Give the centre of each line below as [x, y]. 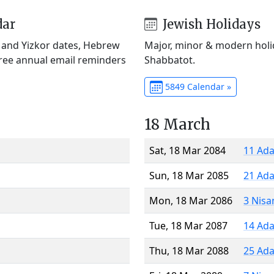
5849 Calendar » [197, 86]
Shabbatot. [170, 60]
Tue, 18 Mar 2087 [188, 225]
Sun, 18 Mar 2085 [189, 175]
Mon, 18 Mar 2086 [191, 200]
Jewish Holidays [210, 24]
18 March [177, 124]
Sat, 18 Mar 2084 [187, 150]
